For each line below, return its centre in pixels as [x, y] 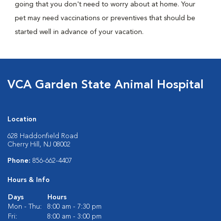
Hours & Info [29, 180]
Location [22, 119]
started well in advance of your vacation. [79, 32]
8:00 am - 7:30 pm [74, 207]
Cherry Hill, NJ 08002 [39, 145]
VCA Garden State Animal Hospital [106, 85]
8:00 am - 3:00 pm [74, 217]
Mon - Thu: [25, 207]
